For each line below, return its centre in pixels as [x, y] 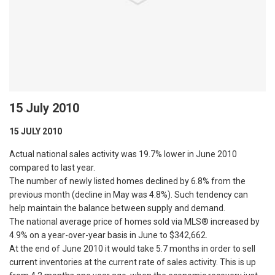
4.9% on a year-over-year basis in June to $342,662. [108, 235]
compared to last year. [52, 167]
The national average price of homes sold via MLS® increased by [134, 221]
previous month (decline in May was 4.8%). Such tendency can [129, 194]
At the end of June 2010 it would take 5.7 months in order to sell [132, 248]
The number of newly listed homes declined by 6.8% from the [127, 181]
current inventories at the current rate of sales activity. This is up [133, 262]
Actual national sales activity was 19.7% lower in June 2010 [123, 154]
